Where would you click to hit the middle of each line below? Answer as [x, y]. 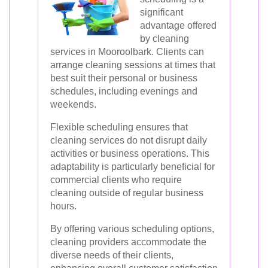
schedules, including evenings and [124, 91]
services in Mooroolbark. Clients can [127, 51]
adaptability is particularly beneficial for [133, 166]
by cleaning [165, 38]
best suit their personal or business [124, 78]
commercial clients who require [116, 179]
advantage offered [178, 25]
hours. [63, 206]
